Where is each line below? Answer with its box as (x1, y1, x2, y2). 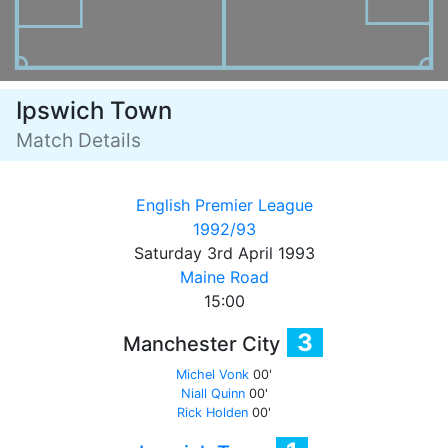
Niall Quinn (180, 386, 245, 401)
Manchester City (123, 332, 285, 356)
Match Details (16, 128, 141, 152)
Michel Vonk (176, 367, 249, 382)
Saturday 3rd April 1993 (133, 243, 315, 263)
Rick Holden (177, 405, 248, 420)
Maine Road (179, 267, 269, 287)
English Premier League (135, 195, 313, 215)
